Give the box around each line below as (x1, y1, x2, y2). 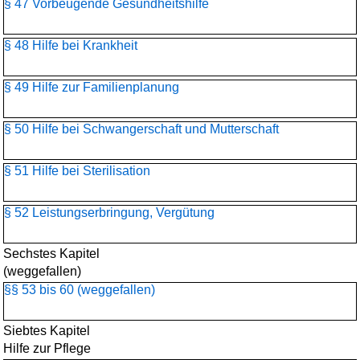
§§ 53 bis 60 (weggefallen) (4, 283, 155, 297)
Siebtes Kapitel (3, 324, 90, 337)
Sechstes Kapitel (3, 247, 100, 260)
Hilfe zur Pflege (3, 342, 91, 355)
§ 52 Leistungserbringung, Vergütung (4, 206, 215, 219)
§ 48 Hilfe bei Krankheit (4, 39, 137, 52)
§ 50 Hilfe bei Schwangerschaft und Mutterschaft (4, 122, 279, 136)
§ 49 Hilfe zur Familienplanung (4, 80, 179, 94)
